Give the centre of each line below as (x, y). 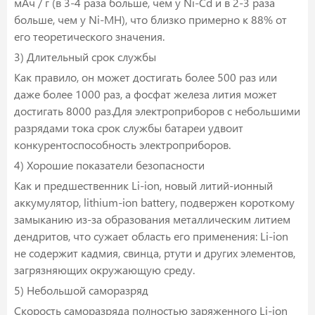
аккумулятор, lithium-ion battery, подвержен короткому (154, 202)
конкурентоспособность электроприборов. (122, 145)
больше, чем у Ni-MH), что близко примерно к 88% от (150, 20)
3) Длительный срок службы (85, 57)
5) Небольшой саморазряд (81, 290)
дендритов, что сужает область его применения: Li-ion (151, 236)
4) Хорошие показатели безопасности (109, 165)
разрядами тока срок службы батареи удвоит (129, 128)
